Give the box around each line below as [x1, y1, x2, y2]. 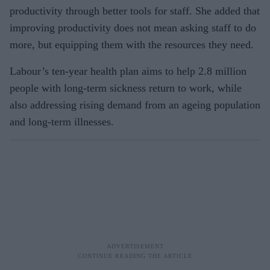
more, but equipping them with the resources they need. [10, 38, 254, 51]
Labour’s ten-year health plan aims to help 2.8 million [10, 64, 246, 77]
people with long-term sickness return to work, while [10, 81, 242, 94]
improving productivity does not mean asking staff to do [10, 21, 256, 34]
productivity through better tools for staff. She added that [10, 4, 260, 17]
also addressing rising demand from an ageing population [10, 98, 260, 111]
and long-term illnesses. [10, 115, 114, 128]
